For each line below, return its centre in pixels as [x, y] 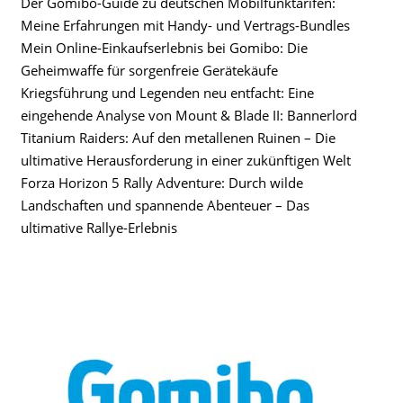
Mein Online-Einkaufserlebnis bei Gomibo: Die [164, 48]
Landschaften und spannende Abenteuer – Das [165, 205]
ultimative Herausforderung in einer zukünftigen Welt [186, 160]
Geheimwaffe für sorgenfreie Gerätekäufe [149, 70]
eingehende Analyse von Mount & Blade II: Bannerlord [189, 115]
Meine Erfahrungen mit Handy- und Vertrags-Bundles [185, 25]
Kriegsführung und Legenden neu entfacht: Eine [167, 93]
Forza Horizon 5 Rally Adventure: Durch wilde [162, 183]
